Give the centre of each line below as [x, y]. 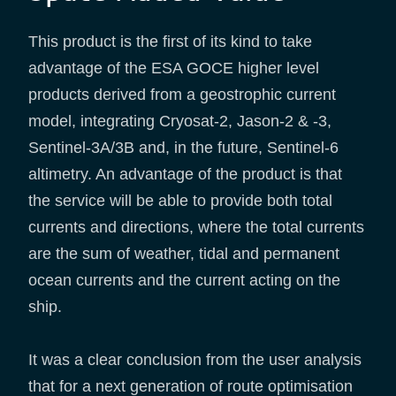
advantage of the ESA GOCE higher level [174, 68]
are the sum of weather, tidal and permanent [184, 253]
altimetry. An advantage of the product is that [185, 174]
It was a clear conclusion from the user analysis [195, 359]
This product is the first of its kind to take [170, 41]
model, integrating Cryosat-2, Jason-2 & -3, [180, 121]
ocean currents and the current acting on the [184, 280]
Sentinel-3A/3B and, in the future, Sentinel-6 [183, 147]
